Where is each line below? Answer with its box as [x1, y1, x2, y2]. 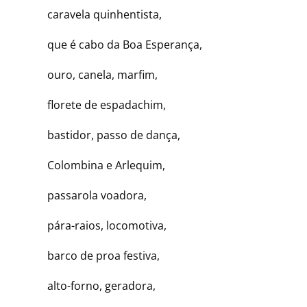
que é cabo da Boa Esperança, [30, 37, 202, 52]
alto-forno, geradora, [30, 278, 156, 293]
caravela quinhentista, [30, 7, 162, 22]
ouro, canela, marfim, [30, 67, 158, 82]
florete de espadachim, [30, 97, 166, 112]
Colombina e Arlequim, [30, 158, 165, 173]
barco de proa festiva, [30, 248, 160, 263]
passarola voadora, [30, 188, 147, 203]
